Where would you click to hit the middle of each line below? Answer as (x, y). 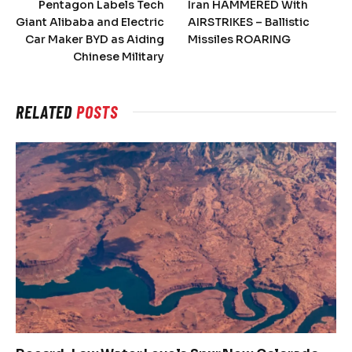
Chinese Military (119, 57)
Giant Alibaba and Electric (90, 22)
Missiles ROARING (239, 40)
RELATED (46, 112)
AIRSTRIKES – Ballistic (249, 22)
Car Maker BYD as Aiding (95, 40)
